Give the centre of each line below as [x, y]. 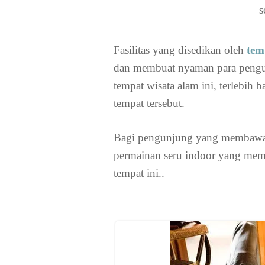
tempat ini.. [139, 173]
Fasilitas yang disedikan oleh [180, 50]
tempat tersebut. [149, 103]
